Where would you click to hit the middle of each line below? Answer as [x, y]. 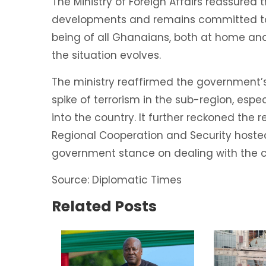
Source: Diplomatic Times [117, 180]
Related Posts [104, 206]
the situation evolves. [106, 55]
